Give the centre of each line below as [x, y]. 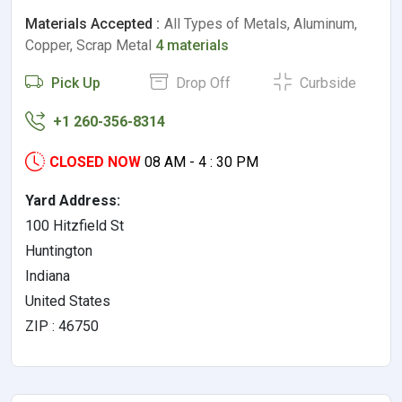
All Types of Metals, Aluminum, [261, 24]
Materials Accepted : [92, 24]
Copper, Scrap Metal [90, 46]
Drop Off [201, 83]
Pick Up [74, 83]
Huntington [59, 251]
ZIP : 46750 [62, 327]
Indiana [48, 276]
